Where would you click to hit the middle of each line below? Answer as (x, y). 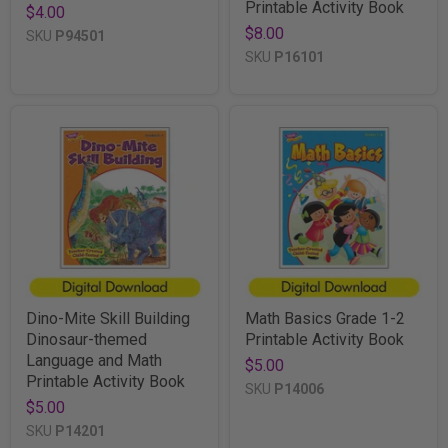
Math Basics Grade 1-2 (325, 318)
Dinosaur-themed (86, 339)
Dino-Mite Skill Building (108, 318)
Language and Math (94, 360)
